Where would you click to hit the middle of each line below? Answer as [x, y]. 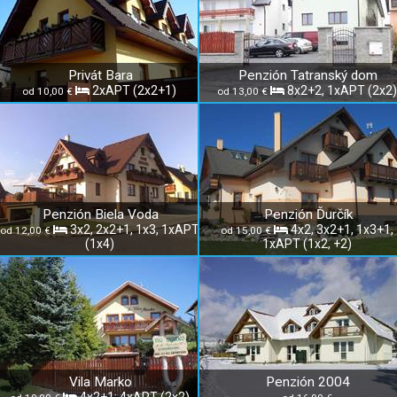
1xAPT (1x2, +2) [307, 244]
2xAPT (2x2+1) [134, 90]
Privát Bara [101, 75]
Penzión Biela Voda [101, 214]
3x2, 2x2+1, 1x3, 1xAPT [134, 230]
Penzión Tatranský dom [308, 75]
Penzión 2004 [308, 382]
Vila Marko [101, 382]
